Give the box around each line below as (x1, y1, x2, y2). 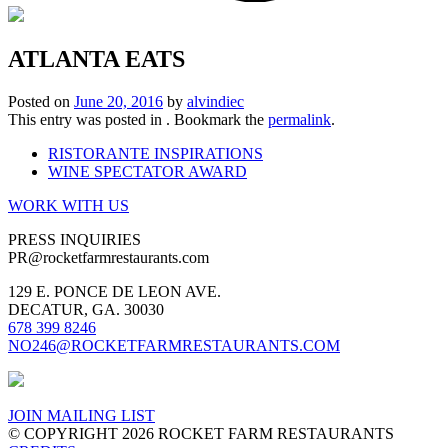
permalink (268, 110, 331, 128)
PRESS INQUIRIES (8, 230, 141, 248)
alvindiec (187, 92, 244, 110)
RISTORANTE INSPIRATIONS (48, 144, 263, 162)
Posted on (8, 92, 74, 110)
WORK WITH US (8, 196, 129, 214)
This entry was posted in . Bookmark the (8, 110, 268, 128)
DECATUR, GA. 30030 (8, 300, 164, 318)
